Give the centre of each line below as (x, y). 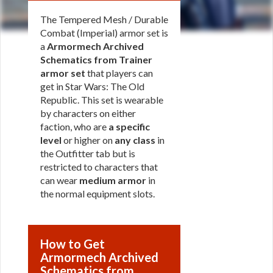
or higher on (88, 140)
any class (135, 140)
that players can (119, 73)
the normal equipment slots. (97, 193)
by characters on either (88, 113)
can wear (60, 180)
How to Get (73, 244)
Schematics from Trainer (96, 59)
